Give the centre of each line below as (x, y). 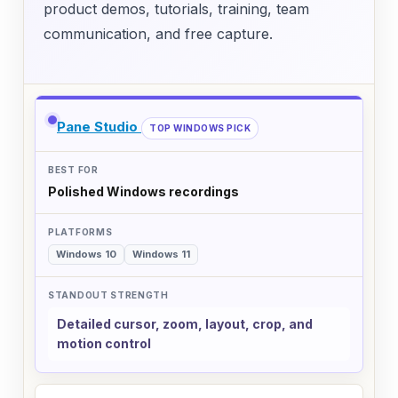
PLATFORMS (88, 203)
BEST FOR (81, 159)
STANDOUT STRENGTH (119, 247)
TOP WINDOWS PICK (200, 127)
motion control (104, 343)
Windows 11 (161, 254)
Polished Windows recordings (143, 191)
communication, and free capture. (158, 33)
